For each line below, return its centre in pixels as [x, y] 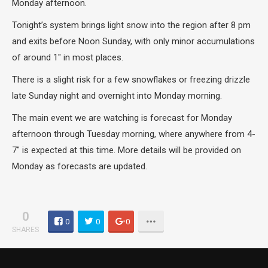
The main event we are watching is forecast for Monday [122, 118]
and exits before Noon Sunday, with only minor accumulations [133, 41]
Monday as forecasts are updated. [80, 166]
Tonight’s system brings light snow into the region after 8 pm [131, 25]
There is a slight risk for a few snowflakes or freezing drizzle [131, 79]
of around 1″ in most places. [68, 57]
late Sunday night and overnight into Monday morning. [117, 95]
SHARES [25, 229]
